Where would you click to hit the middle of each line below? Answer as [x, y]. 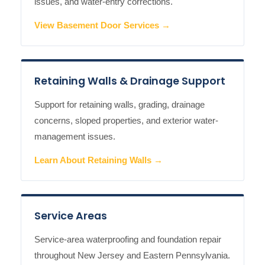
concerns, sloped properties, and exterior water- [126, 121]
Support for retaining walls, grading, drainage [119, 105]
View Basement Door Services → [102, 26]
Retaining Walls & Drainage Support [130, 81]
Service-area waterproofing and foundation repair [128, 240]
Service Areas [71, 216]
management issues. [75, 137]
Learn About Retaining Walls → [98, 161]
